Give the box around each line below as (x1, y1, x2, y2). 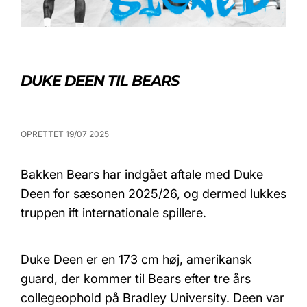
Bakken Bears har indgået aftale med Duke (21, 167, 263, 182)
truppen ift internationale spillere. (21, 206, 206, 221)
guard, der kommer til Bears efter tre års (21, 271, 251, 286)
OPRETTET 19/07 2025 (21, 129, 109, 139)
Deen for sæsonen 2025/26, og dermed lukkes (21, 186, 286, 201)
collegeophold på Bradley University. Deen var (21, 291, 284, 306)
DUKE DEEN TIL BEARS (21, 71, 179, 89)
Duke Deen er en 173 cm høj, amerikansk (21, 252, 252, 267)
